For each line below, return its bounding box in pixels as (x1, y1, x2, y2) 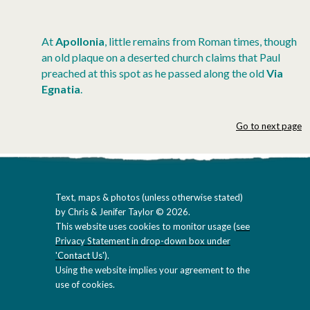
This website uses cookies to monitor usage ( (55, 220, 236, 232)
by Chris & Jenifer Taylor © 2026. (55, 206, 190, 217)
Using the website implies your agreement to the (55, 264, 250, 275)
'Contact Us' (55, 249, 104, 261)
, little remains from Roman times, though (104, 34, 297, 48)
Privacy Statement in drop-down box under (55, 235, 230, 246)
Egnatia (42, 82, 80, 95)
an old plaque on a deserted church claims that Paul (42, 50, 280, 64)
